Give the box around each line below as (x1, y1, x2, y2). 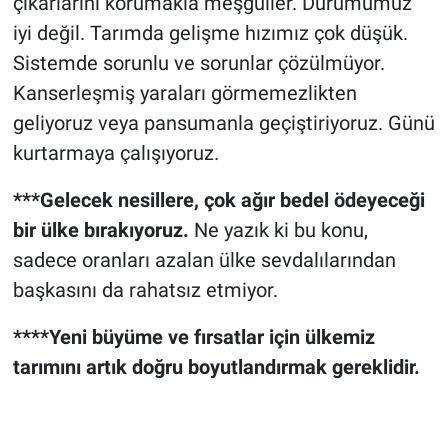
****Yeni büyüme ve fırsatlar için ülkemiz (12, 325, 375, 350)
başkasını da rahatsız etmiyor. (12, 278, 278, 303)
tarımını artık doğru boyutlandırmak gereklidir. (12, 355, 420, 380)
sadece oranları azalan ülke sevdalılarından (12, 248, 396, 273)
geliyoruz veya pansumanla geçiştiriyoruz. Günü (12, 111, 435, 136)
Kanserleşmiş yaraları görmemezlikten (12, 81, 357, 106)
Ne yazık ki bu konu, (188, 218, 368, 243)
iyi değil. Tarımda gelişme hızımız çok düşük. (12, 21, 408, 46)
